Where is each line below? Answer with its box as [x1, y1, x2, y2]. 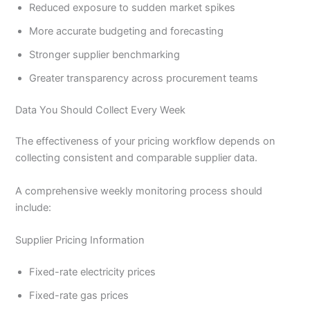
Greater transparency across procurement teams [29, 71, 259, 84]
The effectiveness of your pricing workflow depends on [15, 135, 276, 148]
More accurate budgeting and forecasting [29, 24, 224, 37]
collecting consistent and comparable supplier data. [15, 152, 258, 165]
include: [15, 201, 52, 214]
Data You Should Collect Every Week [15, 103, 186, 116]
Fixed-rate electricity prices [29, 266, 156, 278]
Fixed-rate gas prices [29, 289, 129, 302]
